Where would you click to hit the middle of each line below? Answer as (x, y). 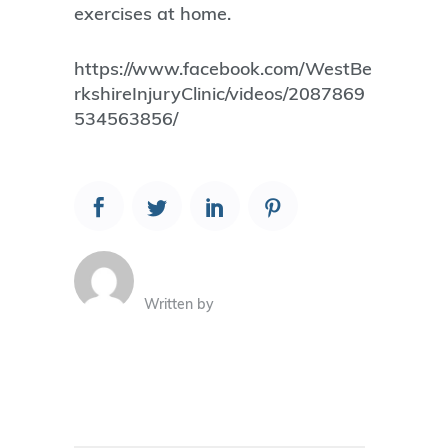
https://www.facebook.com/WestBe (223, 68)
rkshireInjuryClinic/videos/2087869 (219, 93)
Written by (179, 303)
